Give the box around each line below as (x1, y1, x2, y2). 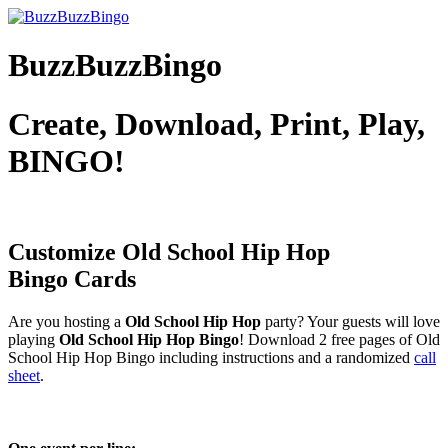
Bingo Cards (8, 266, 136, 293)
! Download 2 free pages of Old (239, 331, 440, 349)
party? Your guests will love (261, 313, 440, 331)
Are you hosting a (8, 313, 125, 331)
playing (8, 331, 59, 349)
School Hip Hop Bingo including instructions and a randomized (8, 349, 414, 367)
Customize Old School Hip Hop (8, 239, 330, 266)
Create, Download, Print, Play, (8, 105, 425, 142)
